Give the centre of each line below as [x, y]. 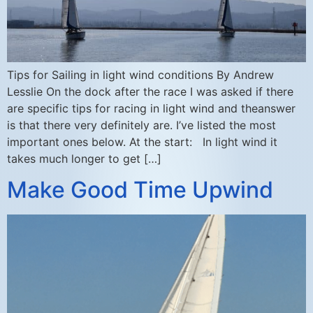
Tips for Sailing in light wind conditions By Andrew [140, 74]
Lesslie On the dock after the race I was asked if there [150, 91]
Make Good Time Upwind [140, 190]
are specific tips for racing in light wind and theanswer [151, 108]
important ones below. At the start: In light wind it [142, 141]
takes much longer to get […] [84, 158]
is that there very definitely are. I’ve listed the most [141, 125]
